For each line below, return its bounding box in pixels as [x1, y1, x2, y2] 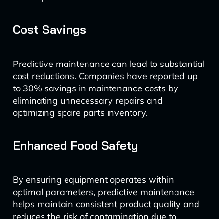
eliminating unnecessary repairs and [12, 95, 163, 106]
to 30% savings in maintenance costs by [12, 83, 178, 94]
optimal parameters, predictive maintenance [12, 186, 194, 197]
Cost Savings [12, 22, 86, 37]
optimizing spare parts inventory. [12, 107, 148, 118]
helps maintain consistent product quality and [12, 198, 199, 210]
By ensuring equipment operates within [12, 174, 174, 185]
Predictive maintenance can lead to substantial [12, 58, 205, 69]
